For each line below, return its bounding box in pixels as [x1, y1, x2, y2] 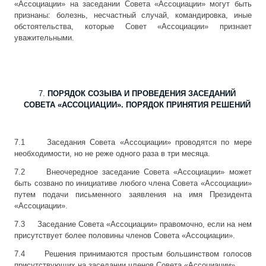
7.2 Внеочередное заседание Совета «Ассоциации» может [14, 167, 252, 177]
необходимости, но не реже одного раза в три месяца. [14, 149, 211, 159]
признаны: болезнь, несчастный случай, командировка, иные [14, 11, 252, 20]
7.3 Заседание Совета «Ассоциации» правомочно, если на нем [14, 220, 252, 229]
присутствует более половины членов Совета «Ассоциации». [14, 231, 236, 240]
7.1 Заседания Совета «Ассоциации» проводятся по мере [14, 138, 252, 147]
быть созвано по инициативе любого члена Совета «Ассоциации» [14, 179, 252, 188]
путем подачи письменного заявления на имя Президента [14, 190, 252, 199]
